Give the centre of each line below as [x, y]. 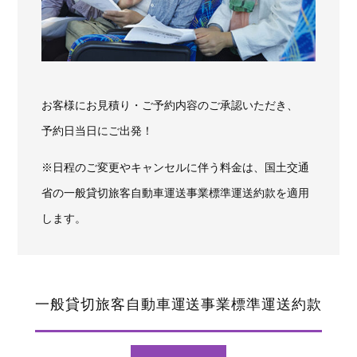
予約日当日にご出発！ [98, 131]
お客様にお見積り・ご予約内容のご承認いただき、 [170, 106]
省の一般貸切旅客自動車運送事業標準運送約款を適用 [176, 193]
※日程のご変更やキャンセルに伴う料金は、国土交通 [176, 168]
